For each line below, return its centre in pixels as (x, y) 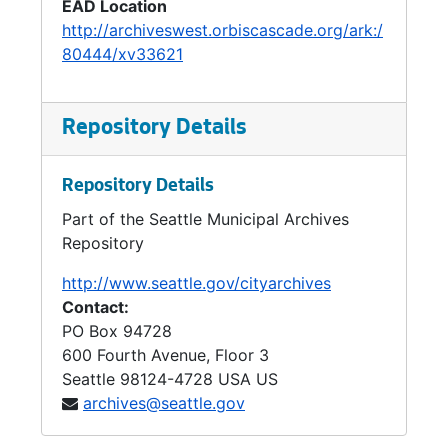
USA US (248, 379)
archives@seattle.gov (164, 403)
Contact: (95, 307)
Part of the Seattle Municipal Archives (205, 219)
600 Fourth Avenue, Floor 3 (165, 355)
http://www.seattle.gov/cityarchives (196, 283)
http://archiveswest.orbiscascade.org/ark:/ (222, 30)
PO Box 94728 (117, 331)
